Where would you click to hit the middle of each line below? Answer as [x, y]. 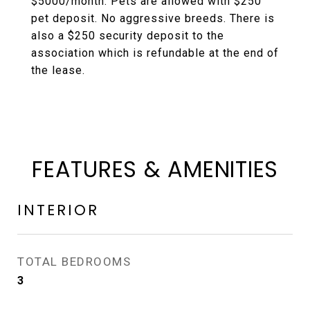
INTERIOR [58, 210]
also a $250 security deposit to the [128, 36]
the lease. [58, 70]
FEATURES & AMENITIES [155, 169]
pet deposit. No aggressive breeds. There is [153, 18]
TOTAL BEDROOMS [74, 262]
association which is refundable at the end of [155, 53]
